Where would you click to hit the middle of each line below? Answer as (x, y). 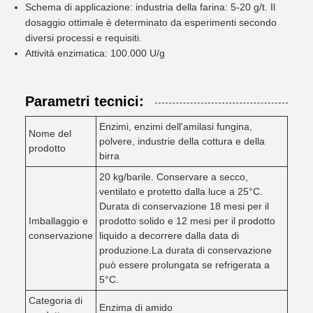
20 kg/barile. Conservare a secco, (174, 177)
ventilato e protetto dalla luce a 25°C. (181, 191)
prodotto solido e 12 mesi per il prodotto (187, 221)
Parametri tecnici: (85, 101)
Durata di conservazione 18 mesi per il (184, 206)
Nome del (50, 133)
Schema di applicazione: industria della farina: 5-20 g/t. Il (150, 7)
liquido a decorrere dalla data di (169, 235)
